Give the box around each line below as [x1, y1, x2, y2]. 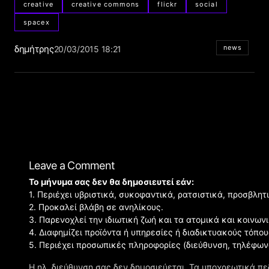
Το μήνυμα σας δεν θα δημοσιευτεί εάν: [29, 177, 194, 187]
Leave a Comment [29, 159, 115, 172]
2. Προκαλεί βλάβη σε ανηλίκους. [29, 202, 163, 213]
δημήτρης [14, 43, 54, 55]
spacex [23, 17, 50, 26]
